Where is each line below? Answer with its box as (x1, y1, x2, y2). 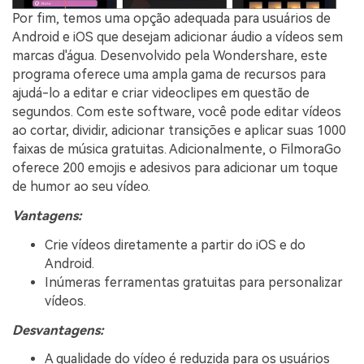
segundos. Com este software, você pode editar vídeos (12, 104, 341, 120)
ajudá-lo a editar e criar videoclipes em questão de (12, 85, 310, 102)
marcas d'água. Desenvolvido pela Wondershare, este (12, 48, 327, 64)
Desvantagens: (12, 322, 104, 338)
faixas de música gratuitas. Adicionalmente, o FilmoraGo (12, 141, 341, 158)
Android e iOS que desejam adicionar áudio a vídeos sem (12, 29, 343, 45)
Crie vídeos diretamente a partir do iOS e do (45, 236, 305, 253)
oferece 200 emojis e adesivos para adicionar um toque (12, 160, 338, 176)
